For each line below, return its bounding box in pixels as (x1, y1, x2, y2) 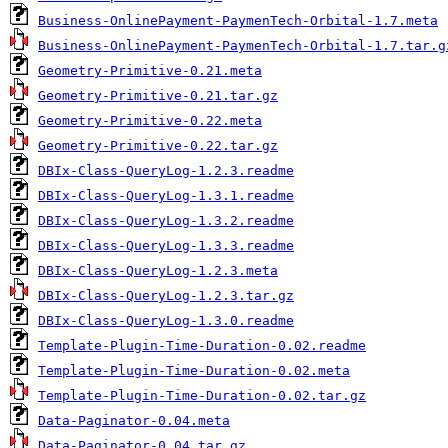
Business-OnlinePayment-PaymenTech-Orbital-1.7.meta (38, 13, 438, 28)
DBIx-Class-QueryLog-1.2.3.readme (38, 163, 294, 178)
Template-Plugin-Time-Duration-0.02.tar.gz (38, 388, 366, 403)
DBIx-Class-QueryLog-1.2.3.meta (38, 263, 278, 278)
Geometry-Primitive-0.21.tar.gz (38, 88, 278, 103)
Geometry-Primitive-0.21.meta (38, 63, 262, 78)
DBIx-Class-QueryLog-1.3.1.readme (38, 188, 294, 203)
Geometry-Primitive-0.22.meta (38, 113, 262, 128)
